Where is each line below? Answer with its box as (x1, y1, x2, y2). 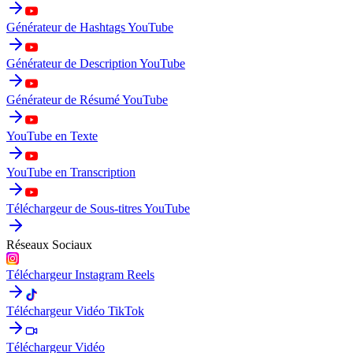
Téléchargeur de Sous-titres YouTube (6, 201, 190, 215)
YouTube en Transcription (6, 165, 136, 179)
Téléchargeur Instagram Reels (6, 267, 154, 281)
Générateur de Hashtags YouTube (6, 20, 173, 34)
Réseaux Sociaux (6, 237, 92, 251)
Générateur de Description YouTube (6, 56, 185, 70)
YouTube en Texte (6, 128, 98, 143)
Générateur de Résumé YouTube (6, 92, 168, 106)
